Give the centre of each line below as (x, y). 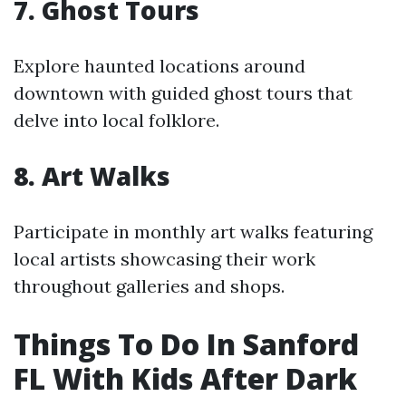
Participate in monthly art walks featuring (193, 232)
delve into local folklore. (116, 120)
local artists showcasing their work (164, 259)
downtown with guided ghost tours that (183, 93)
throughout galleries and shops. (149, 286)
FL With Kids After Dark (185, 378)
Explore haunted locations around (159, 66)
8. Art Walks (92, 176)
